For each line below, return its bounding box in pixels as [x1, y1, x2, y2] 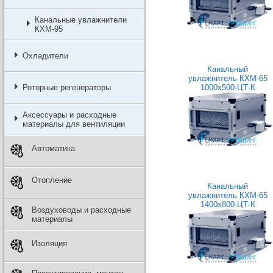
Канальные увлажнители [34, 15, 127, 24]
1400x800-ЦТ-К [200, 200, 255, 209]
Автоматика [31, 144, 75, 153]
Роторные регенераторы [22, 83, 111, 92]
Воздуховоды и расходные [31, 205, 131, 214]
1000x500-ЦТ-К [200, 83, 255, 92]
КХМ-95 [34, 24, 63, 34]
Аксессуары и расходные [22, 110, 116, 119]
